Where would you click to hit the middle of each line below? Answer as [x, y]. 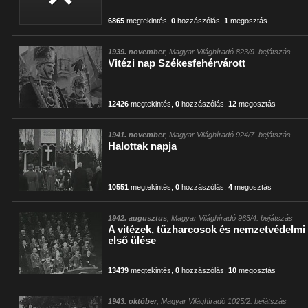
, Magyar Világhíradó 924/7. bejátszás [228, 135]
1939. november [137, 52]
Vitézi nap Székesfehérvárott [177, 63]
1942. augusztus [138, 218]
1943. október [133, 301]
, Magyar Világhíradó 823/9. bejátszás [228, 52]
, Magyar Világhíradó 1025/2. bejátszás [222, 301]
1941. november [137, 135]
